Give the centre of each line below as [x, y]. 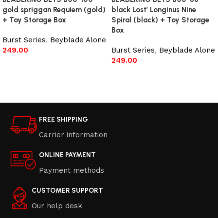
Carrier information [73, 135]
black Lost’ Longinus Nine [154, 10]
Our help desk [57, 206]
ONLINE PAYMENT [67, 155]
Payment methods [72, 171]
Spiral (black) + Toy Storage [160, 20]
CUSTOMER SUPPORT [67, 191]
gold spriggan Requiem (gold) [54, 10]
